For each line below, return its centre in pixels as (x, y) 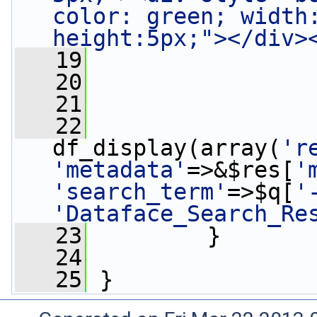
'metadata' (120, 170)
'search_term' (140, 192)
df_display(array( (167, 148)
